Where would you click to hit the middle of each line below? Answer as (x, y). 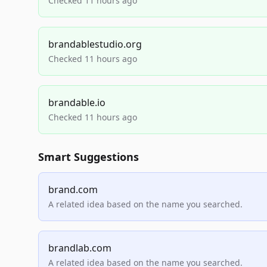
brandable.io (77, 103)
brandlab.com (80, 248)
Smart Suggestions (89, 157)
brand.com (73, 190)
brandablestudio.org (95, 44)
